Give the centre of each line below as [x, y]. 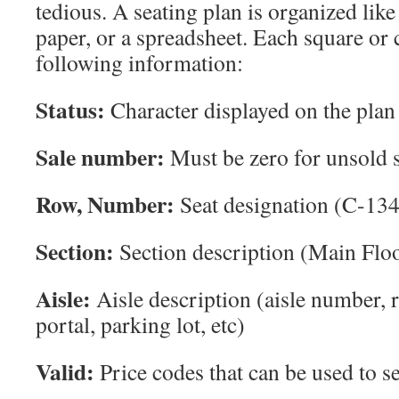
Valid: [68, 371]
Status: [70, 110]
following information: [139, 62]
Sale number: [100, 157]
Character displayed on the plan [250, 110]
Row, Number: [105, 204]
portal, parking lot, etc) [140, 324]
